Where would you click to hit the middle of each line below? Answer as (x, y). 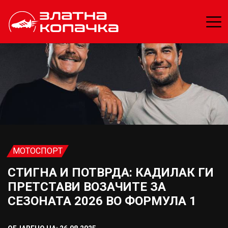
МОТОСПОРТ (38, 151)
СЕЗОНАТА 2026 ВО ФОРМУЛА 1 (102, 201)
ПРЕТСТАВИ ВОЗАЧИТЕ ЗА (87, 187)
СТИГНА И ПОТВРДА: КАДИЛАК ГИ (111, 173)
